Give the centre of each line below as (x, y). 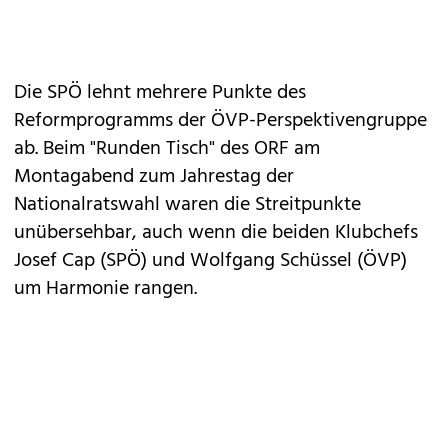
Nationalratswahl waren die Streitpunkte (187, 205)
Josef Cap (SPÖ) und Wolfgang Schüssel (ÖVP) (210, 261)
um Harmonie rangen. (105, 289)
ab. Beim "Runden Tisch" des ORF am (167, 149)
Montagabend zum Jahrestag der (154, 177)
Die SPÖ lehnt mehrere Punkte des (160, 93)
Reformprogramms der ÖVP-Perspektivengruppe (220, 121)
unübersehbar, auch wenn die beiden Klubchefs (216, 233)
